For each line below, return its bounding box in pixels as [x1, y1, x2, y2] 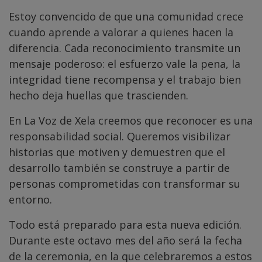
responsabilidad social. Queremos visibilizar [9, 129, 230, 143]
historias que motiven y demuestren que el [9, 144, 225, 159]
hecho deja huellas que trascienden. [9, 88, 188, 102]
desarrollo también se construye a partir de [9, 160, 230, 175]
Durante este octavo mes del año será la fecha [9, 233, 242, 247]
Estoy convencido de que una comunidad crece [9, 9, 243, 23]
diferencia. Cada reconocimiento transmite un [9, 40, 240, 55]
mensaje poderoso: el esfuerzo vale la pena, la [9, 56, 240, 71]
